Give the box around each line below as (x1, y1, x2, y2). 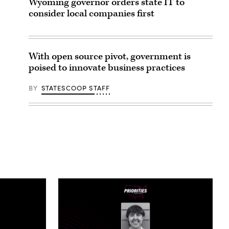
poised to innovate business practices (29, 61, 185, 74)
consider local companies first (29, 7, 154, 20)
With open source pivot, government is (29, 50, 191, 63)
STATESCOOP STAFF (41, 83, 110, 93)
